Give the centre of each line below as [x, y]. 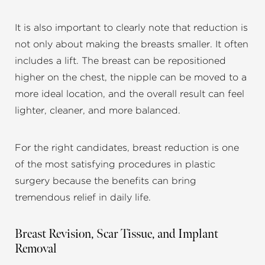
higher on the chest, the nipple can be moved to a [131, 78]
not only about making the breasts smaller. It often [132, 45]
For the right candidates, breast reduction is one [127, 148]
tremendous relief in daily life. [83, 198]
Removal [36, 249]
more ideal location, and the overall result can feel [130, 94]
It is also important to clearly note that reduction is [131, 28]
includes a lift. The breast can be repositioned [120, 61]
